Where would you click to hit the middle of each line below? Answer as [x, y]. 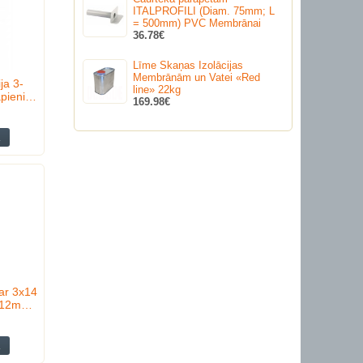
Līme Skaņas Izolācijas [188, 66]
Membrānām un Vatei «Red [196, 78]
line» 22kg [157, 90]
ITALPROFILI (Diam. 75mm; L [204, 11]
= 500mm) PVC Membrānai [197, 23]
